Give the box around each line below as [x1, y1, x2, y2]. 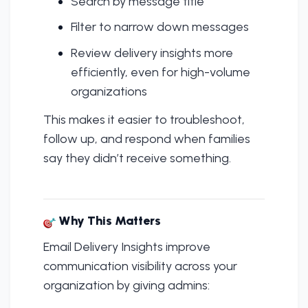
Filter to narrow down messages [71, 19, 249, 35]
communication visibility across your [43, 258, 237, 274]
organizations [71, 84, 147, 99]
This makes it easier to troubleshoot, [43, 111, 245, 127]
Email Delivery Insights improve [43, 239, 210, 254]
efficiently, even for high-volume [71, 65, 250, 80]
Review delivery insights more [71, 45, 233, 60]
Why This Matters [56, 213, 161, 229]
